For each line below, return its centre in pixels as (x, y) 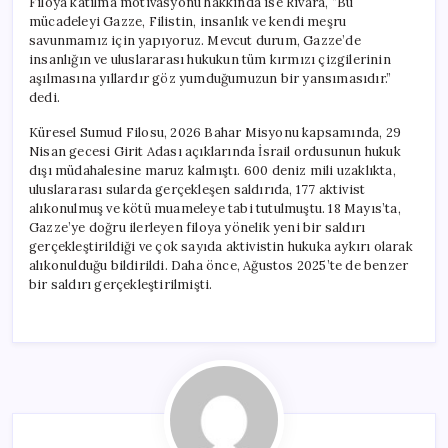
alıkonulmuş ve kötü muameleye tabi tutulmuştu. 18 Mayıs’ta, (215, 208)
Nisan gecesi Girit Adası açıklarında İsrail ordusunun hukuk (215, 151)
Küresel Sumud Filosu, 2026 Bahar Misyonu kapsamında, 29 (215, 132)
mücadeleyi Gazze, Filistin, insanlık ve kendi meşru (188, 21)
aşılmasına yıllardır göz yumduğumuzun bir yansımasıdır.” (210, 78)
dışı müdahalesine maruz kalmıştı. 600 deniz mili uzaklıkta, (212, 170)
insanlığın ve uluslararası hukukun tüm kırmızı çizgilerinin (210, 59)
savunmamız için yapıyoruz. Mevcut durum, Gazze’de (195, 40)
